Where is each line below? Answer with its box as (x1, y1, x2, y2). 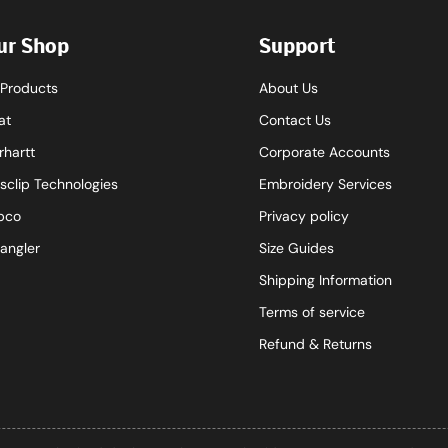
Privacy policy (259, 207, 349, 225)
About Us (259, 79, 318, 97)
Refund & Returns (259, 335, 372, 353)
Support (259, 38, 335, 58)
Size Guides (259, 239, 334, 257)
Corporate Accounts (259, 143, 390, 161)
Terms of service (259, 303, 365, 321)
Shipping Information (259, 271, 392, 289)
